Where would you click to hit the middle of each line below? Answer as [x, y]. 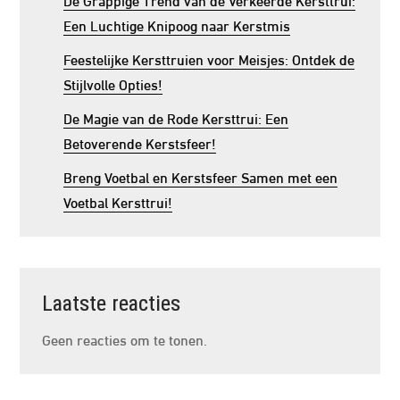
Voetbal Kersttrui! [118, 201]
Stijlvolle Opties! [113, 83]
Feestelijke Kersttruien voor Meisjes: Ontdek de [209, 58]
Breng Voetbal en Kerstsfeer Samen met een [201, 176]
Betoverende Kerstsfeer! [140, 142]
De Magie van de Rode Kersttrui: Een [176, 117]
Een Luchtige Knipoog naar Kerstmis [177, 25]
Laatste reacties [112, 304]
